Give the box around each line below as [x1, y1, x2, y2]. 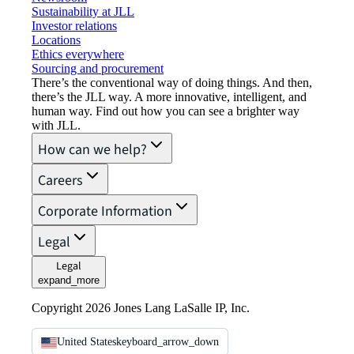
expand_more [38, 274, 100, 286]
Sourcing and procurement [32, 62, 164, 75]
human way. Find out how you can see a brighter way [32, 104, 299, 118]
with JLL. [32, 119, 81, 132]
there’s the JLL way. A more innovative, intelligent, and [32, 90, 307, 104]
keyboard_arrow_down [116, 336, 219, 348]
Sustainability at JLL [32, 5, 134, 18]
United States [57, 336, 116, 348]
